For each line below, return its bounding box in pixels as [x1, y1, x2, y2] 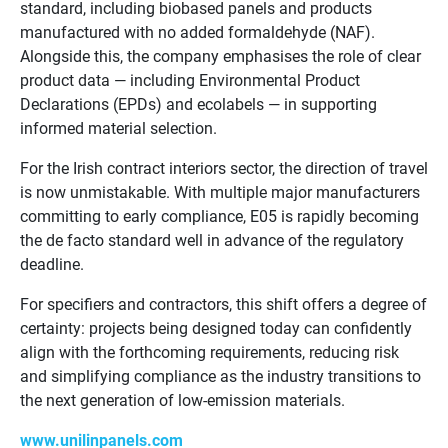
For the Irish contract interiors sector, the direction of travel [20, 156, 428, 178]
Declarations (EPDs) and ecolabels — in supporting [20, 92, 377, 114]
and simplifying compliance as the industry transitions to [20, 364, 421, 386]
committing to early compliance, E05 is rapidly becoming [20, 204, 419, 226]
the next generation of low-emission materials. [20, 388, 345, 410]
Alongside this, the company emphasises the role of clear [20, 44, 421, 66]
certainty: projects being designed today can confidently [20, 316, 412, 338]
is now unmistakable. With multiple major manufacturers [20, 180, 420, 202]
